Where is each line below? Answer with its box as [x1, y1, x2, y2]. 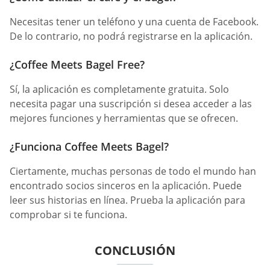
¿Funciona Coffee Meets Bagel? [10, 139, 169, 154]
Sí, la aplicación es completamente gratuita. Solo [10, 83, 229, 96]
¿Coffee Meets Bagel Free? [10, 57, 145, 72]
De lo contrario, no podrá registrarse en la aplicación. [10, 29, 253, 43]
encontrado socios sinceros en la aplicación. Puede [10, 179, 242, 193]
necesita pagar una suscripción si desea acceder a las [10, 97, 252, 111]
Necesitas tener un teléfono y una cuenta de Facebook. [10, 14, 259, 28]
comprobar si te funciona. [10, 208, 127, 222]
